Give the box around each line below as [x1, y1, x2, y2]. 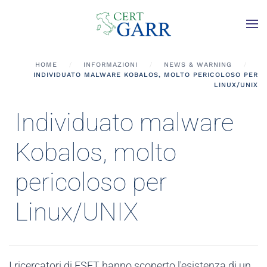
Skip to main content [21, 22, 101, 33]
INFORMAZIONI [83, 61, 138, 69]
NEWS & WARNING [164, 61, 232, 69]
